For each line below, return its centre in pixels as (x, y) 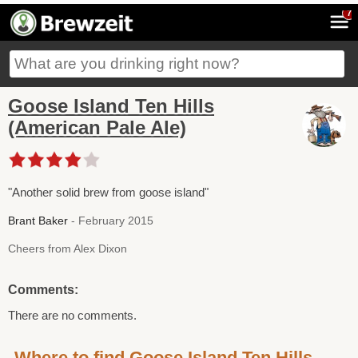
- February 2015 (111, 220)
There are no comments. (72, 315)
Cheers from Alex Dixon (68, 248)
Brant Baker (38, 220)
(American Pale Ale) (97, 127)
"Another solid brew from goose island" (108, 192)
